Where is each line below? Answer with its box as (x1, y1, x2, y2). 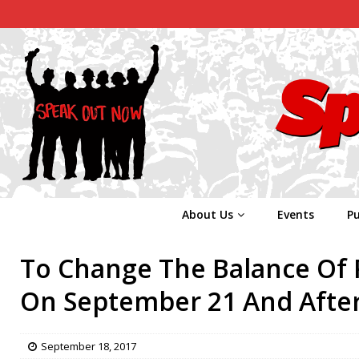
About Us (181, 206, 233, 222)
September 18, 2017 (41, 338, 136, 353)
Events (276, 206, 314, 222)
